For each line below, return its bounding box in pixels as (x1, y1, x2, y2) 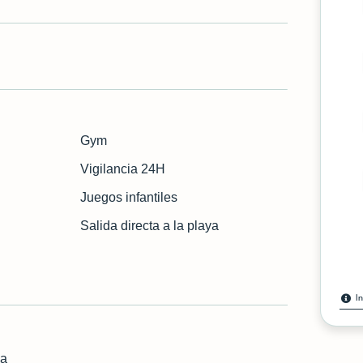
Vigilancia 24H (80, 162, 166, 176)
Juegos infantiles (80, 190, 178, 204)
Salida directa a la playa (80, 219, 220, 233)
